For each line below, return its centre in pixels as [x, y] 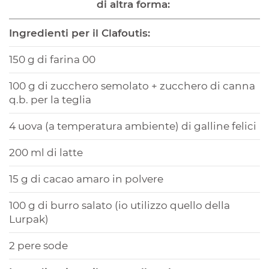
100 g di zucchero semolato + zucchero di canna [132, 86]
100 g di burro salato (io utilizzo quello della [119, 206]
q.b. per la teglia [50, 100]
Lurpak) [30, 219]
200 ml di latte [47, 153]
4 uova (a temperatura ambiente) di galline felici [133, 126]
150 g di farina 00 [52, 60]
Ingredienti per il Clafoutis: [80, 33]
